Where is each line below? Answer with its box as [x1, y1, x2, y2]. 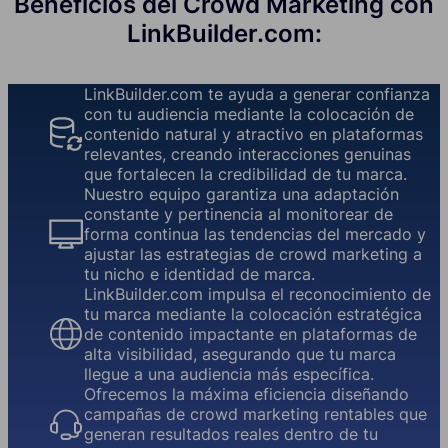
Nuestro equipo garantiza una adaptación [84, 184, 399, 205]
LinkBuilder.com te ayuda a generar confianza [84, 84, 430, 105]
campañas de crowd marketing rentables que [84, 404, 427, 425]
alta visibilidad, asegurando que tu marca [84, 344, 396, 365]
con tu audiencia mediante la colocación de [84, 104, 414, 125]
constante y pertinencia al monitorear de [84, 204, 393, 225]
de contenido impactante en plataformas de [84, 324, 417, 345]
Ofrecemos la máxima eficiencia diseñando [84, 384, 409, 405]
